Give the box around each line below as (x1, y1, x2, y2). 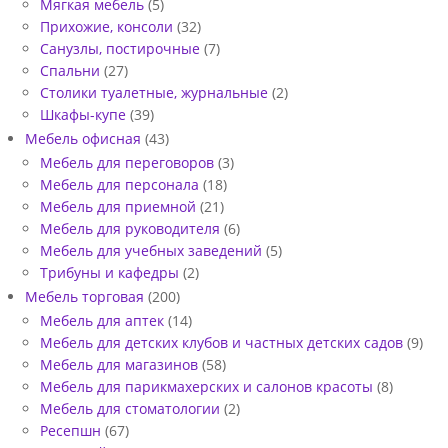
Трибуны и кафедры (40, 263, 179, 283)
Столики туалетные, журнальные (40, 83, 268, 103)
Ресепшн (40, 421, 101, 441)
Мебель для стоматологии (40, 399, 220, 419)
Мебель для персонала (40, 175, 199, 195)
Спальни (40, 61, 100, 81)
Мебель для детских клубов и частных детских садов (40, 333, 403, 353)
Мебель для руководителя (40, 219, 220, 239)
